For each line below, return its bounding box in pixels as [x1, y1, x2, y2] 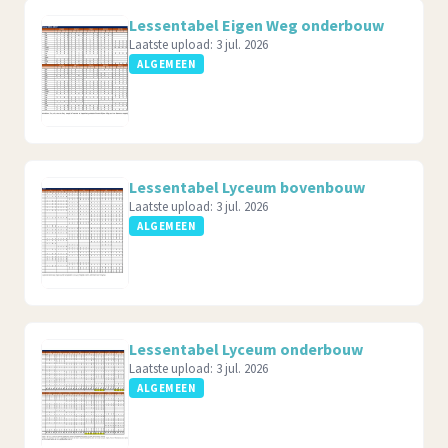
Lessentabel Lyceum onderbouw [129, 339, 363, 359]
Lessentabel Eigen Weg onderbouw [129, 15, 384, 35]
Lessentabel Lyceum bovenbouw [129, 177, 365, 197]
